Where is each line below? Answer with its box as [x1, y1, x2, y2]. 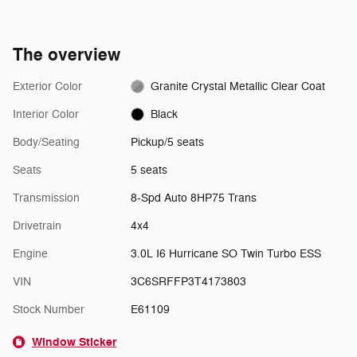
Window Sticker [32, 334, 116, 350]
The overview [13, 43, 120, 66]
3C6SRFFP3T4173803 [130, 274, 246, 288]
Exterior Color [13, 79, 82, 93]
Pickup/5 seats [130, 135, 204, 149]
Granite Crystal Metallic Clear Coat [151, 79, 326, 93]
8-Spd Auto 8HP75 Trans [130, 190, 257, 205]
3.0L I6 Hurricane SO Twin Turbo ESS [130, 246, 321, 261]
